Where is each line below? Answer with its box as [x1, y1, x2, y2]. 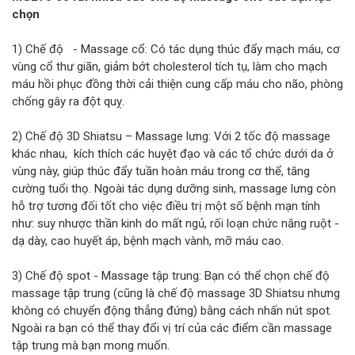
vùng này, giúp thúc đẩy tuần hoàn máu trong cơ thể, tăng [12, 164, 310, 179]
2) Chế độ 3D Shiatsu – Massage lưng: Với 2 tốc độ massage [12, 129, 330, 144]
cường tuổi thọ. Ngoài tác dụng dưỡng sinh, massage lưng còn [12, 181, 336, 197]
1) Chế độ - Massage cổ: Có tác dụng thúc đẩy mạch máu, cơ [12, 42, 340, 57]
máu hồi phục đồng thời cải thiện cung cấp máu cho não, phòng [12, 77, 343, 92]
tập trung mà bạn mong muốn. [12, 338, 170, 353]
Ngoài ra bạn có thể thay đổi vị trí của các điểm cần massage [12, 321, 332, 336]
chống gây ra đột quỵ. [12, 94, 124, 109]
